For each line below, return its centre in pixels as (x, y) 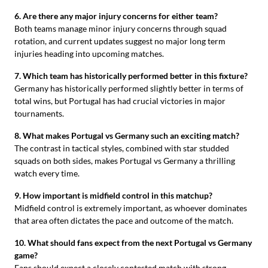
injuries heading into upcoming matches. (89, 53)
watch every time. (47, 173)
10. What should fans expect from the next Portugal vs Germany (133, 242)
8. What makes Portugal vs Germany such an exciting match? (127, 135)
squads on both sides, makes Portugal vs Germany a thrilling (125, 160)
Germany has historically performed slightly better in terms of (129, 88)
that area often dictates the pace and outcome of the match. (124, 220)
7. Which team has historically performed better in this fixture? (131, 75)
